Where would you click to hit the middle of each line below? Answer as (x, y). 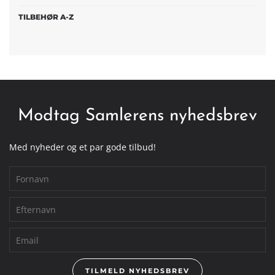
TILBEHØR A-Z (46, 17)
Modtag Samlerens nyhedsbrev (137, 116)
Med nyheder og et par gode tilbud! (83, 147)
